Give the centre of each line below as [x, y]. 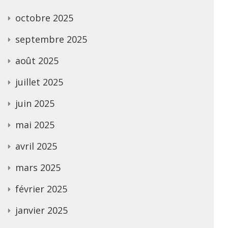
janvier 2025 [41, 210]
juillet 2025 [39, 82]
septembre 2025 [51, 39]
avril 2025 [36, 146]
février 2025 [41, 189]
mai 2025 [35, 124]
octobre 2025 [44, 18]
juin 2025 [35, 103]
